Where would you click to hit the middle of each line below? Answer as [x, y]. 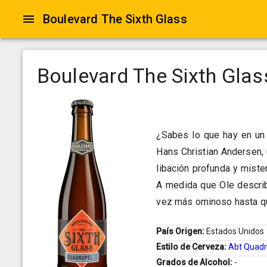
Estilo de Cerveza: [193, 247]
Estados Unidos [235, 232]
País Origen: [181, 232]
